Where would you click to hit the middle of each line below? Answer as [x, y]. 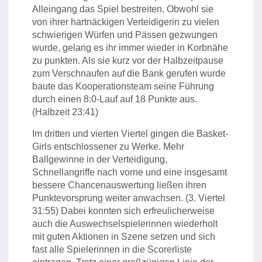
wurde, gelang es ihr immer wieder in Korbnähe [130, 48]
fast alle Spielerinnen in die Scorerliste [112, 249]
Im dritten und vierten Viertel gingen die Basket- [130, 134]
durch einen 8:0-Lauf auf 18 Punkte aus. [115, 99]
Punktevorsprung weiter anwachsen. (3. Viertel [129, 198]
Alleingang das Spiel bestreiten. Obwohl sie [123, 9]
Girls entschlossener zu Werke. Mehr [108, 146]
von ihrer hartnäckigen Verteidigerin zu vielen [126, 22]
